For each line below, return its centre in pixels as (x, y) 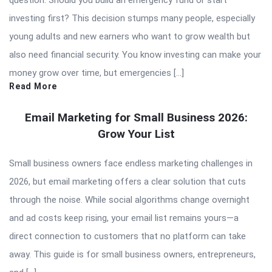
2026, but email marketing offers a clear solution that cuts (127, 181)
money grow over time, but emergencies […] (97, 73)
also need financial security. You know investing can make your (135, 54)
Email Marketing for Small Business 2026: (136, 117)
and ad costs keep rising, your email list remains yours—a (124, 218)
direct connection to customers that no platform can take (127, 236)
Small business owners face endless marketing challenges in (131, 163)
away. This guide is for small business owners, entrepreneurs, (132, 254)
